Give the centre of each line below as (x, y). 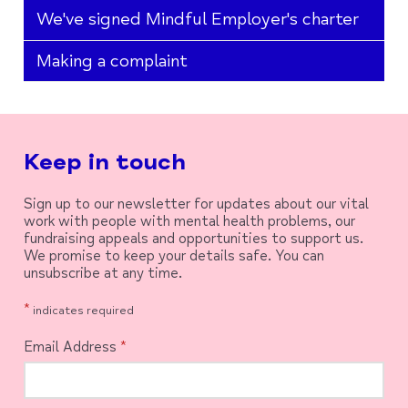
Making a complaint (112, 61)
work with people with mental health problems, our (189, 221)
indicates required (82, 311)
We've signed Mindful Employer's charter (197, 20)
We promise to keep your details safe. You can (173, 255)
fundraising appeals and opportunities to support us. (193, 238)
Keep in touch (104, 163)
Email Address (71, 347)
